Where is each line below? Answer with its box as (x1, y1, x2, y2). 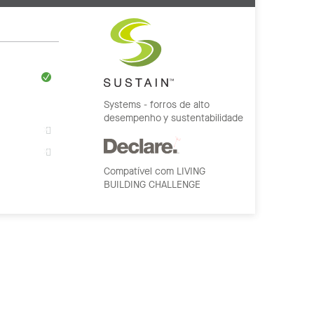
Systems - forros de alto (104, 97, 210, 111)
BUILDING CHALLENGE (104, 177, 200, 191)
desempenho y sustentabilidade (104, 111, 243, 125)
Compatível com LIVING (104, 164, 205, 178)
